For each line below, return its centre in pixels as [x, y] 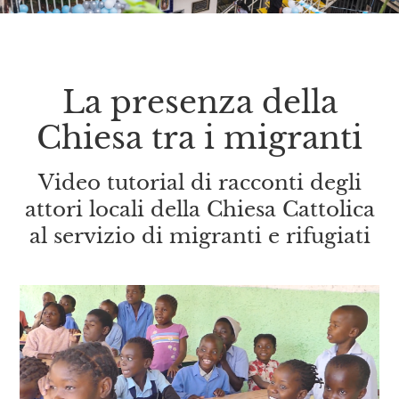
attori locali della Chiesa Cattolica [199, 209]
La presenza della [199, 102]
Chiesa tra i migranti [199, 137]
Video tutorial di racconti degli [199, 182]
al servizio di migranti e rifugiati [199, 236]
